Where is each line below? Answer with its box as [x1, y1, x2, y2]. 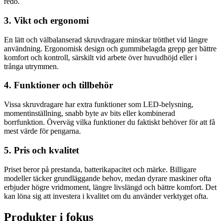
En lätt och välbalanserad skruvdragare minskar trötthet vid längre [4, 35, 208, 44]
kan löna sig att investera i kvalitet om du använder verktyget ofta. [4, 191, 208, 200]
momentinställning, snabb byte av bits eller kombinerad [4, 109, 175, 118]
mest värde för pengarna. [4, 127, 81, 136]
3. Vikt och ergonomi [4, 15, 89, 26]
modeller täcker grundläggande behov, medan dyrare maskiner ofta [4, 174, 211, 183]
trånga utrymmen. [4, 62, 59, 71]
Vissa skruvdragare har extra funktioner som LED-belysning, [4, 100, 193, 109]
